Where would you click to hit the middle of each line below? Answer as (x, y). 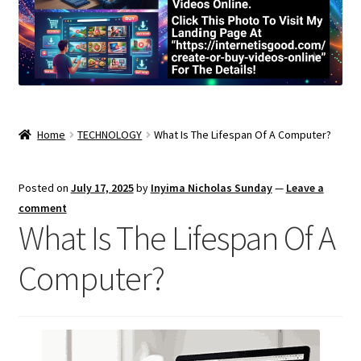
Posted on (44, 187)
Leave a (305, 187)
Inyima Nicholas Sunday (211, 187)
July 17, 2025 (102, 187)
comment (42, 207)
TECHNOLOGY (110, 134)
